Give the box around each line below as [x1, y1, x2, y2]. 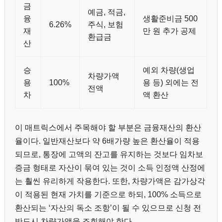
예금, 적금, [88, 7, 125, 17]
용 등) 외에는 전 [143, 78, 199, 87]
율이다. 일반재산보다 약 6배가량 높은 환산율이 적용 [15, 137, 200, 146]
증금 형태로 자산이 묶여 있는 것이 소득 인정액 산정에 [15, 164, 205, 172]
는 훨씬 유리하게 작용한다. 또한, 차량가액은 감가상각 [15, 177, 205, 186]
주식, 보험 [88, 20, 123, 29]
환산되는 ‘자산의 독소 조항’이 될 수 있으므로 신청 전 [15, 204, 201, 213]
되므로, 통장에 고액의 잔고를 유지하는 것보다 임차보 [15, 150, 203, 159]
